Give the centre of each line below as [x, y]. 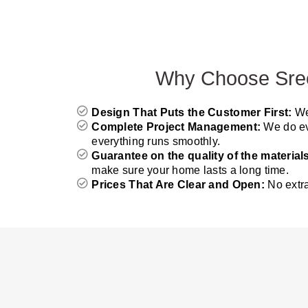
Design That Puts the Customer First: [193, 112]
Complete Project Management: [178, 127]
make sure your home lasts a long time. [190, 170]
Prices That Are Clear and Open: [180, 185]
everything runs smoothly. [156, 141]
